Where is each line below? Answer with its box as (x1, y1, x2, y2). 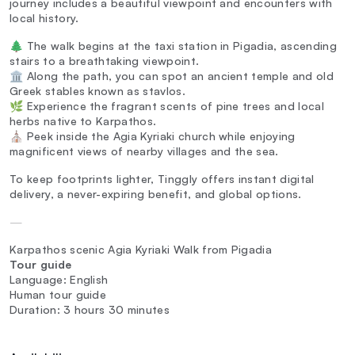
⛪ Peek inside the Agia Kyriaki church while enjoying (10, 128, 296, 143)
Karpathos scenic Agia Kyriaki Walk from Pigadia (10, 242, 273, 256)
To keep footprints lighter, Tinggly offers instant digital (10, 171, 315, 185)
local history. (10, 10, 79, 25)
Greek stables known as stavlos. (10, 83, 185, 97)
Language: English (10, 272, 109, 286)
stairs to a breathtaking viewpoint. (10, 53, 200, 67)
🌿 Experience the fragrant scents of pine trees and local (10, 98, 324, 113)
